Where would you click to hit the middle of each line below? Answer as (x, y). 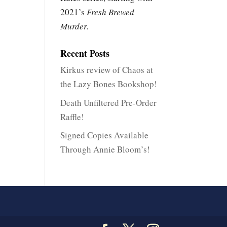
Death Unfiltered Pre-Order (109, 102)
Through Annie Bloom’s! (105, 149)
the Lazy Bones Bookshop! (109, 84)
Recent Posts (85, 53)
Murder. (75, 26)
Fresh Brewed (111, 12)
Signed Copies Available (105, 135)
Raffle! (72, 117)
